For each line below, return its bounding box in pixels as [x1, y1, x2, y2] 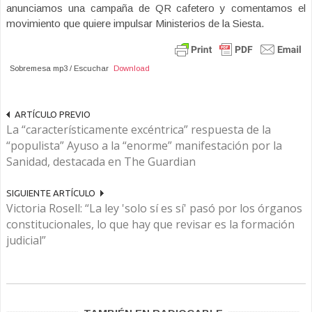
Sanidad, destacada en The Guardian [6, 153, 196, 169]
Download [114, 63, 150, 72]
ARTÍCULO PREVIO [15, 109, 91, 119]
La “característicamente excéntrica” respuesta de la [6, 121, 271, 137]
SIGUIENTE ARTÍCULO [6, 187, 95, 198]
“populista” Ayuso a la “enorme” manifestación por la [6, 137, 282, 153]
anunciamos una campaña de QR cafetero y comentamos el [6, 2, 306, 14]
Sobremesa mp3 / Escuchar [9, 63, 109, 72]
